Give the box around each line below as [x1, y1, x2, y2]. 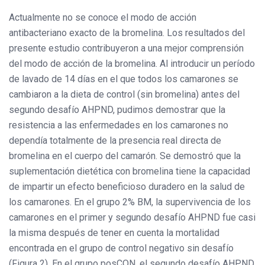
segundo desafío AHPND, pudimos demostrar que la [9, 104, 225, 115]
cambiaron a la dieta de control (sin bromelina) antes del [9, 88, 240, 100]
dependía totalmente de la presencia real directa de [9, 134, 221, 146]
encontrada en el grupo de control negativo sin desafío [9, 242, 234, 254]
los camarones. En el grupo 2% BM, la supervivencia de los [9, 196, 251, 208]
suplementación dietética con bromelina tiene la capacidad [9, 165, 250, 177]
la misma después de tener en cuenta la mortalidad [9, 227, 219, 238]
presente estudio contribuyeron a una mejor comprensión [9, 42, 244, 54]
